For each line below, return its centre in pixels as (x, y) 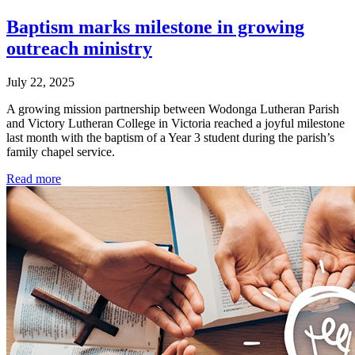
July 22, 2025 (40, 82)
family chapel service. (61, 152)
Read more (34, 179)
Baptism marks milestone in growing (155, 27)
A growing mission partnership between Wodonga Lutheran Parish (173, 109)
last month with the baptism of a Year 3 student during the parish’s (170, 138)
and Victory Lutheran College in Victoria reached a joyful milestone (176, 124)
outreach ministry (79, 49)
